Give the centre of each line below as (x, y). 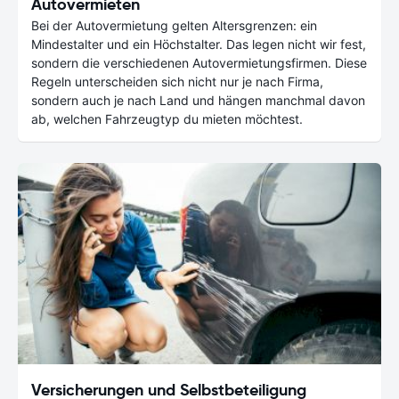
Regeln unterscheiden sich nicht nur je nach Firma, (177, 81)
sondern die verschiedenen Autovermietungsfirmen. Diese (199, 62)
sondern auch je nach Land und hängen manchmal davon (198, 100)
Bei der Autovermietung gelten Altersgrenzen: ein (174, 25)
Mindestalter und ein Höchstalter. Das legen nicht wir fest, (199, 44)
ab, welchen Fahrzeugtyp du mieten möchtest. (167, 118)
